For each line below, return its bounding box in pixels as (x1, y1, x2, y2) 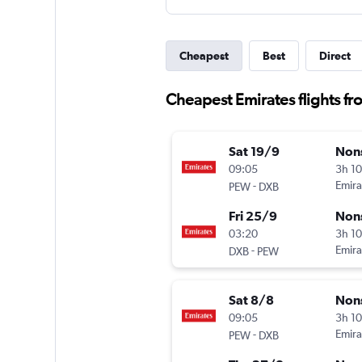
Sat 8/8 (228, 293, 274, 308)
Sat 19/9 (228, 144, 280, 159)
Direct (318, 49, 351, 62)
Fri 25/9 (228, 208, 277, 224)
